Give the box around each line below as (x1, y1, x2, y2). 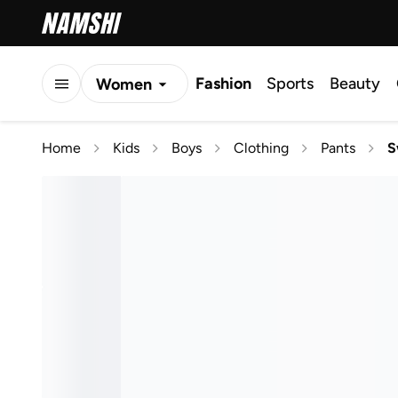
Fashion (195, 74, 251, 93)
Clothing (234, 139, 289, 156)
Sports (267, 74, 314, 93)
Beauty (330, 74, 380, 93)
